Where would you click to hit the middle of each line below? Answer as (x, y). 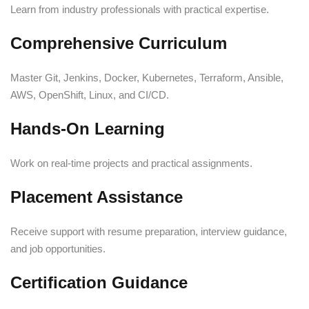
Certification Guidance (99, 282)
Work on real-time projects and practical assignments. (131, 163)
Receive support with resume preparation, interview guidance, (149, 231)
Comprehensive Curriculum (119, 43)
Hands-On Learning (88, 128)
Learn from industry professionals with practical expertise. (140, 9)
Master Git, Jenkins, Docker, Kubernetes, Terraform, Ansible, (147, 77)
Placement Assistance (97, 197)
